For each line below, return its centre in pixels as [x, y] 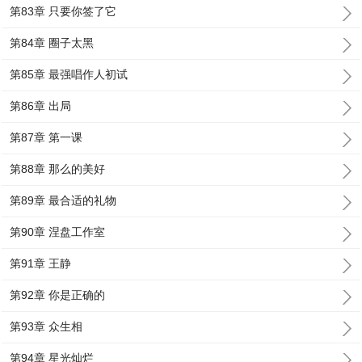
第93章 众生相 [46, 326]
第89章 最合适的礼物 [63, 200]
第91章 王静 [41, 263]
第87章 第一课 [46, 137]
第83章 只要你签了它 [63, 11]
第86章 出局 [41, 106]
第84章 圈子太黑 [52, 43]
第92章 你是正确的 [58, 295]
